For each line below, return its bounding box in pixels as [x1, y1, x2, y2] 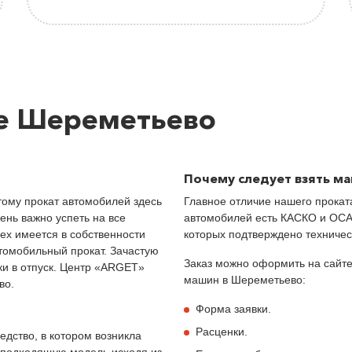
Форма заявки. [196, 302, 271, 315]
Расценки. [196, 324, 247, 338]
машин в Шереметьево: [184, 273, 306, 286]
